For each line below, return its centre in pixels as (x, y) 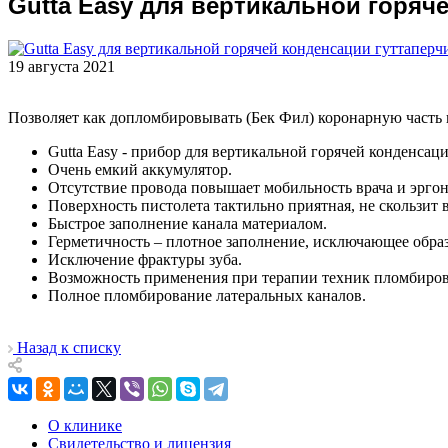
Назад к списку (69, 347)
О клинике (85, 425)
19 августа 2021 (61, 66)
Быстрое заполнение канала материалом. (187, 223)
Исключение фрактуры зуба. (145, 259)
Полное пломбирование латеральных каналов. (207, 295)
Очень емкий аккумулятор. (140, 169)
